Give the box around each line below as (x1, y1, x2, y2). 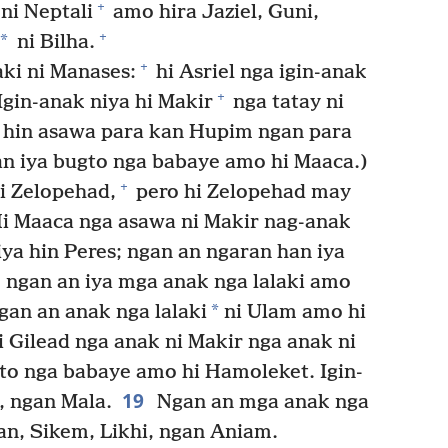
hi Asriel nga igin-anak (150, 60, 367, 84)
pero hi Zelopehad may (131, 180, 351, 204)
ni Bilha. (12, 30, 95, 54)
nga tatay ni (228, 90, 344, 114)
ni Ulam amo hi (218, 300, 366, 324)
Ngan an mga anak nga (151, 390, 369, 414)
